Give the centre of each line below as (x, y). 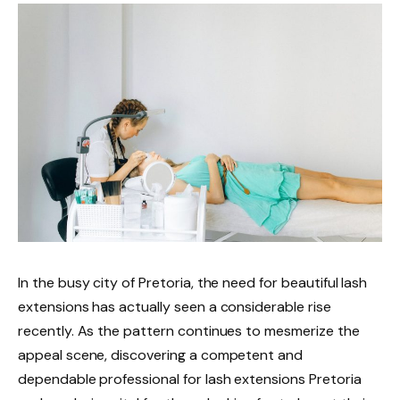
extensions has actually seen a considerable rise (175, 306)
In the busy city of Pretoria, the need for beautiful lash (193, 282)
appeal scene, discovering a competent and (161, 354)
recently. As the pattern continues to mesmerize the (189, 330)
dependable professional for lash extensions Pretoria (190, 379)
